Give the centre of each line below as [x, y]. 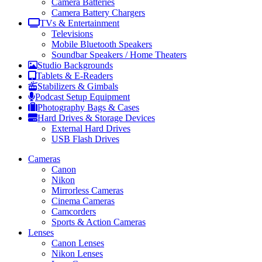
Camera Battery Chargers [98, 13]
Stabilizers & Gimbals [78, 87]
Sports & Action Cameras [99, 222]
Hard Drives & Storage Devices [96, 118]
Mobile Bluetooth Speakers [102, 44]
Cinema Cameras [83, 201]
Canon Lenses [78, 243]
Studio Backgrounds [75, 65]
